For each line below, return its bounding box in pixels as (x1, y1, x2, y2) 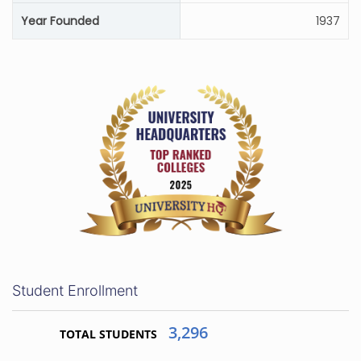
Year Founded (21, 13, 99, 29)
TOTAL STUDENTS (60, 326, 157, 342)
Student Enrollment (12, 282, 138, 299)
